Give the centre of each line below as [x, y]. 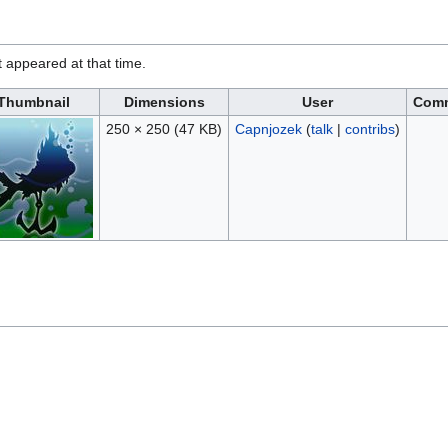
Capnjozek [268, 129]
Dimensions [164, 102]
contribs [369, 129]
